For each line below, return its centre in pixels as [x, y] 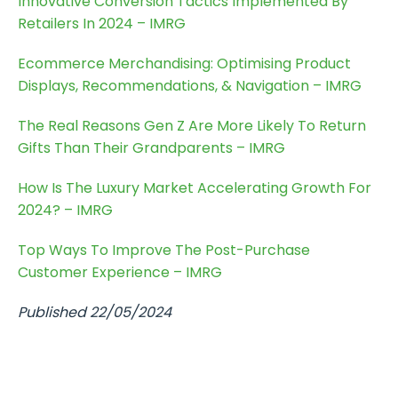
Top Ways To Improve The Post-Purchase [164, 250]
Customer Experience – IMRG [120, 272]
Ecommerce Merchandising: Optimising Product [184, 63]
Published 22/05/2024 [95, 312]
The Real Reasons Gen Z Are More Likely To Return [192, 125]
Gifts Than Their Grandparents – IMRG [151, 147]
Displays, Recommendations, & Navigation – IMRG [190, 85]
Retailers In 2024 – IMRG [102, 23]
